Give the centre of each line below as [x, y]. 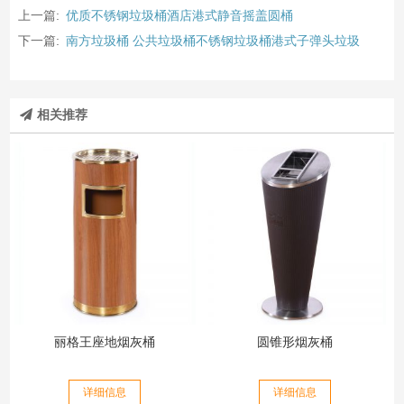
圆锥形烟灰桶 [294, 342]
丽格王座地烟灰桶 [105, 342]
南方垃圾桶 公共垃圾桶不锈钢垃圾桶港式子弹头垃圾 [212, 41]
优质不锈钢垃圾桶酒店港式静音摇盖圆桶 [179, 16]
